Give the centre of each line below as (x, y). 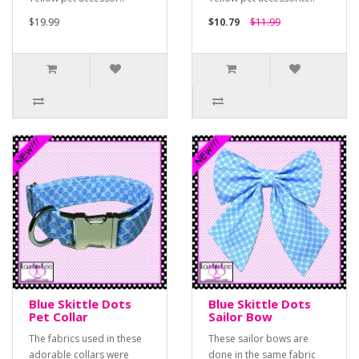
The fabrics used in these (85, 339)
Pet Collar (58, 317)
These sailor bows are (258, 339)
